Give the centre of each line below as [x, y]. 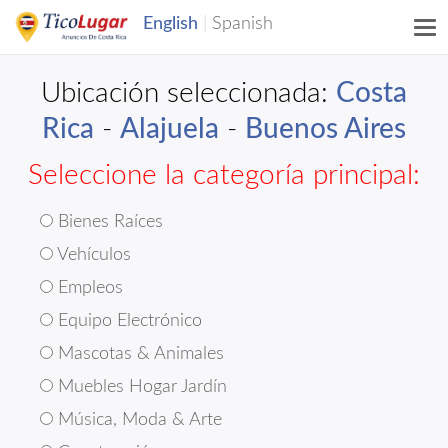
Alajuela [169, 129]
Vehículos [92, 255]
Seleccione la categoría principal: [224, 175]
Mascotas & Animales [138, 354]
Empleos [88, 288]
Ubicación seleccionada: [188, 93]
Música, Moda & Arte [137, 420]
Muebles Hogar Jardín [140, 387]
